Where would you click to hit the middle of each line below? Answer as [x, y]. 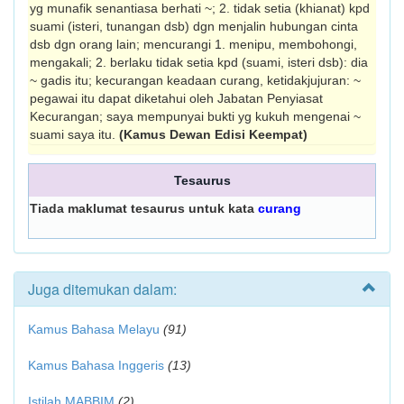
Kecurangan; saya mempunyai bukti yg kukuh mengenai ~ [195, 116]
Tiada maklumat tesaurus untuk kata [144, 208]
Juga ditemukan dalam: [102, 289]
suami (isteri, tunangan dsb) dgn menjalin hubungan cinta [194, 26]
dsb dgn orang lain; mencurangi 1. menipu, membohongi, [193, 44]
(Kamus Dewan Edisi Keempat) [213, 134]
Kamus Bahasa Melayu [96, 329]
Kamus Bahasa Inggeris [96, 365]
